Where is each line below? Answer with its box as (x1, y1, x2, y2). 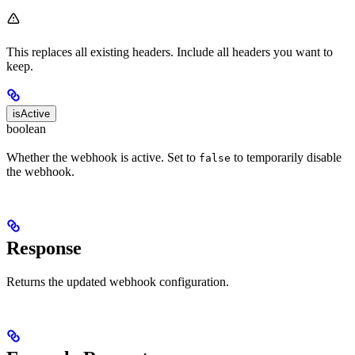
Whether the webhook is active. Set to (6, 151, 199, 165)
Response (6, 238, 82, 259)
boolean (6, 121, 46, 136)
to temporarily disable (231, 151, 342, 165)
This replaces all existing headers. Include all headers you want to (6, 44, 333, 59)
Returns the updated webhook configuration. (6, 275, 229, 289)
